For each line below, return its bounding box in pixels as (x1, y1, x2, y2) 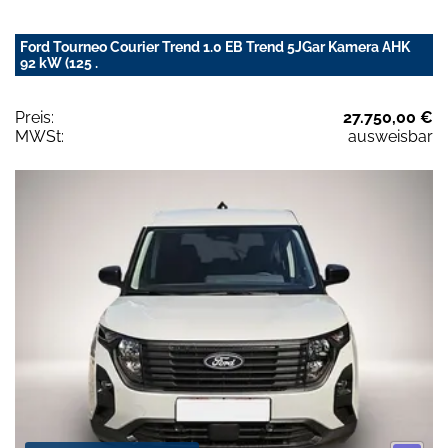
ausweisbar (348, 127, 433, 147)
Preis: (15, 108, 54, 128)
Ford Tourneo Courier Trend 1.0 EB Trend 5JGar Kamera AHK (20, 39, 410, 56)
